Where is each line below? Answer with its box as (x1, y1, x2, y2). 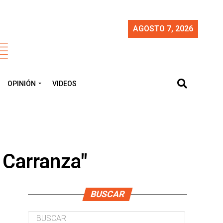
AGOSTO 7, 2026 (133, 24, 193, 33)
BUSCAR (89, 189, 126, 199)
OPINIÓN (7, 80, 36, 88)
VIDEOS (52, 80, 77, 88)
